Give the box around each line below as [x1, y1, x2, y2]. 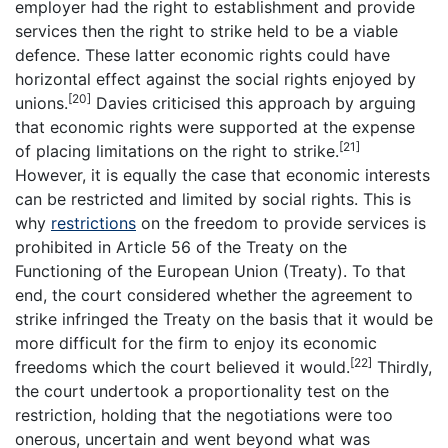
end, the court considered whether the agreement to [15, 285, 413, 306]
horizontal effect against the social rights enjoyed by [15, 69, 416, 90]
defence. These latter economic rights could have [15, 45, 390, 66]
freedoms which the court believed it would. [15, 357, 350, 378]
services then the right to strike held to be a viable [15, 21, 398, 42]
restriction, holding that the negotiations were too [15, 405, 393, 426]
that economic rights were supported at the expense [15, 117, 415, 138]
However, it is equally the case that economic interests [15, 165, 430, 186]
